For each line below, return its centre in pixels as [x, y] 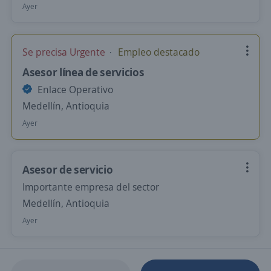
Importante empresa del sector [91, 187]
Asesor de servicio [68, 169]
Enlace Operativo [74, 90]
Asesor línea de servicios [83, 72]
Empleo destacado [158, 52]
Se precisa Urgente [65, 52]
